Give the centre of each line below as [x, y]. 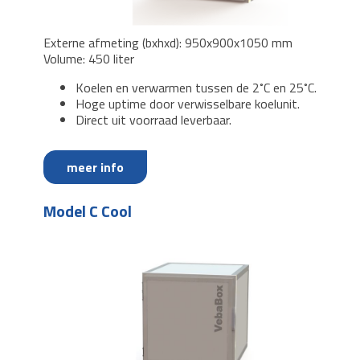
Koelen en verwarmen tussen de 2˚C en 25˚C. [196, 87]
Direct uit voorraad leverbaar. [153, 119]
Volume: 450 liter [90, 58]
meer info [95, 167]
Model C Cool [88, 211]
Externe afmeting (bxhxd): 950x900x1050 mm [168, 42]
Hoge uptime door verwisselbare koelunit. [188, 103]
